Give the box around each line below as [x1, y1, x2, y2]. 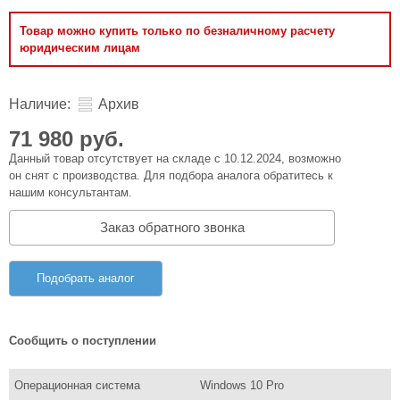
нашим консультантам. [9, 186, 132, 199]
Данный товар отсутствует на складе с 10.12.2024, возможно [9, 152, 341, 165]
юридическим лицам [20, 41, 140, 54]
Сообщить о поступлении [9, 333, 156, 347]
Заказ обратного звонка [99, 219, 245, 235]
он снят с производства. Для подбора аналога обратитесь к [9, 169, 333, 182]
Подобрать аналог [37, 271, 135, 285]
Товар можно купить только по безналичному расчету [20, 24, 335, 37]
